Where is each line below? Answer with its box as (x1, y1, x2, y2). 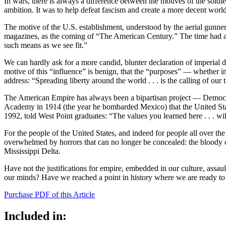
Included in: (4, 209, 67, 222)
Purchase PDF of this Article (4, 190, 95, 199)
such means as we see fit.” (4, 40, 87, 49)
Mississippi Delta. (4, 146, 61, 155)
